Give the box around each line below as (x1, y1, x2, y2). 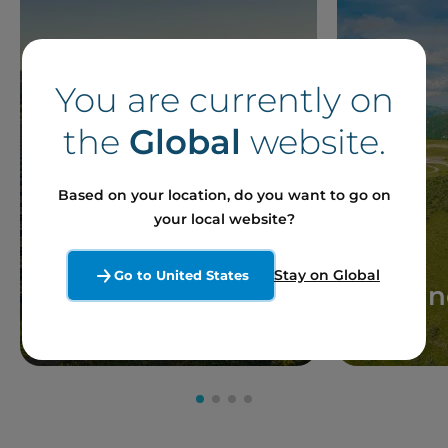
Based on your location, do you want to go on (57, 185, 391, 204)
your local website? (153, 209, 295, 228)
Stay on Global (273, 265, 380, 284)
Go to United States (113, 267, 249, 283)
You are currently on (54, 78, 394, 121)
